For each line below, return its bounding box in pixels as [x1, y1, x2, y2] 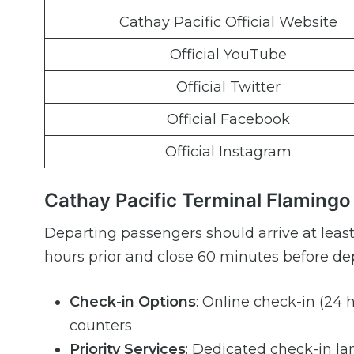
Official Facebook [166, 111, 290, 129]
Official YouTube [169, 46, 287, 64]
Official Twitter [175, 78, 281, 96]
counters [70, 317, 132, 335]
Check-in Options [70, 293, 196, 311]
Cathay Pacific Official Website [119, 13, 337, 32]
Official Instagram [164, 143, 292, 161]
